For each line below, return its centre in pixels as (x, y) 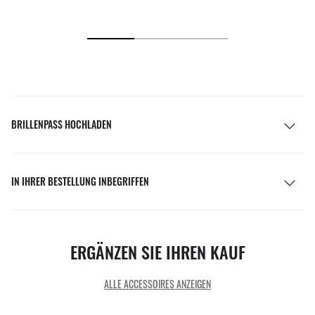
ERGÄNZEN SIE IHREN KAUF (157, 251)
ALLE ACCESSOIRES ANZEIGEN (157, 283)
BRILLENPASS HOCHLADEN (62, 124)
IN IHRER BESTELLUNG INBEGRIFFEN (80, 181)
